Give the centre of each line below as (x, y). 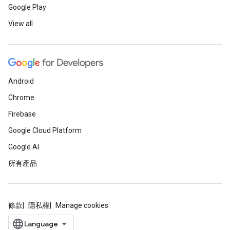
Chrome (21, 98)
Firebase (22, 114)
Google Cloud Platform (45, 130)
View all (21, 24)
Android (21, 81)
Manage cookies (82, 205)
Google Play (27, 7)
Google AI (24, 147)
